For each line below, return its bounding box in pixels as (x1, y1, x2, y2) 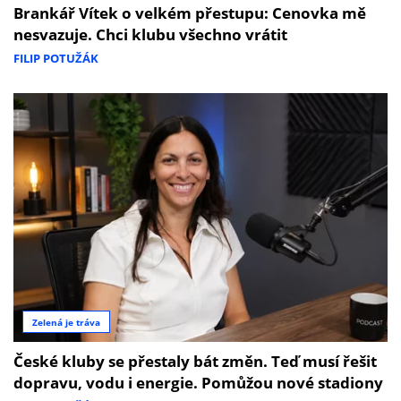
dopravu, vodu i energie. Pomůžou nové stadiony (13, 372, 383, 394)
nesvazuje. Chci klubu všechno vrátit (13, 23, 287, 45)
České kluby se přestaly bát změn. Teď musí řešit (13, 351, 377, 372)
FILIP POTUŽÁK (13, 49, 98, 66)
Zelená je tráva (32, 315, 100, 328)
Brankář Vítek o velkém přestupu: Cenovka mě (13, 2, 366, 23)
